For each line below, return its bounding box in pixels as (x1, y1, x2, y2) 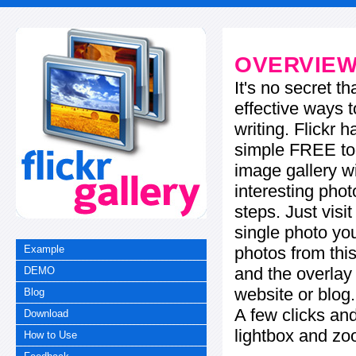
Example (24, 242, 65, 255)
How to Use (24, 328, 78, 341)
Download (24, 307, 69, 319)
